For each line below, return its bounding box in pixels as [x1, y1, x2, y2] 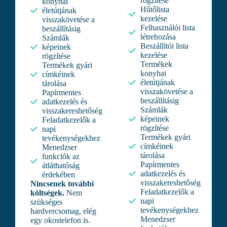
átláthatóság [42, 161, 80, 170]
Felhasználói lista [140, 23, 195, 32]
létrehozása [140, 32, 176, 42]
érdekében [42, 170, 75, 179]
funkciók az [42, 152, 80, 161]
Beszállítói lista [140, 42, 188, 51]
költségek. [30, 188, 64, 198]
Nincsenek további [30, 179, 94, 188]
